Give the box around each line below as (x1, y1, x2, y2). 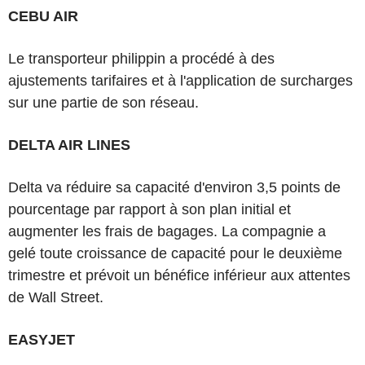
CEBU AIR (8, 8, 78, 24)
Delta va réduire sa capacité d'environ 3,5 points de (8, 179, 341, 196)
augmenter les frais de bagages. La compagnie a (8, 223, 326, 240)
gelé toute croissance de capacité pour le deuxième (8, 245, 342, 262)
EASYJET (8, 332, 75, 348)
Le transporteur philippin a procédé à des (8, 51, 275, 67)
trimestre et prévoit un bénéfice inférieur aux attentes (8, 267, 350, 284)
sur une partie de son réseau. (8, 95, 199, 111)
